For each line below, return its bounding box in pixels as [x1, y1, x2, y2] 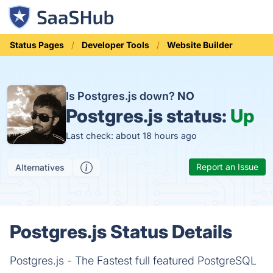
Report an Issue [196, 161, 258, 172]
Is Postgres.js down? [66, 89, 177, 102]
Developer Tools [82, 40, 149, 50]
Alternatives [15, 162, 65, 172]
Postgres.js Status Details [10, 221, 232, 243]
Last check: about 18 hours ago [66, 130, 197, 141]
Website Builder [167, 40, 233, 50]
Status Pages [10, 40, 64, 50]
